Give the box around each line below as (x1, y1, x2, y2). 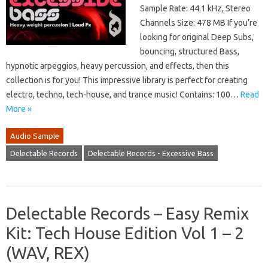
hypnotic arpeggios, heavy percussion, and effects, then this (6, 61, 229, 71)
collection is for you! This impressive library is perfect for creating (6, 75, 248, 86)
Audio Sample (10, 132, 59, 141)
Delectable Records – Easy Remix (6, 204, 249, 223)
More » (6, 104, 32, 114)
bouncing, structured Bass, (140, 47, 239, 57)
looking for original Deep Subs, (140, 32, 254, 42)
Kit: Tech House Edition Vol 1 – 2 (6, 224, 244, 243)
